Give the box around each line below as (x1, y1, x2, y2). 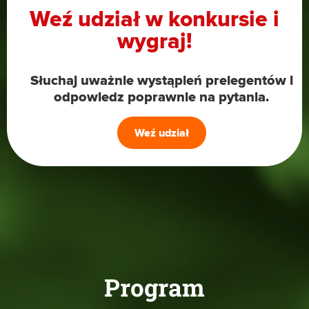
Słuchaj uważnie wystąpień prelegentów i (30, 72, 293, 89)
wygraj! (117, 28, 192, 55)
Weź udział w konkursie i (30, 6, 279, 33)
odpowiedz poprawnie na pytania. (54, 88, 269, 106)
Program (104, 270, 205, 303)
